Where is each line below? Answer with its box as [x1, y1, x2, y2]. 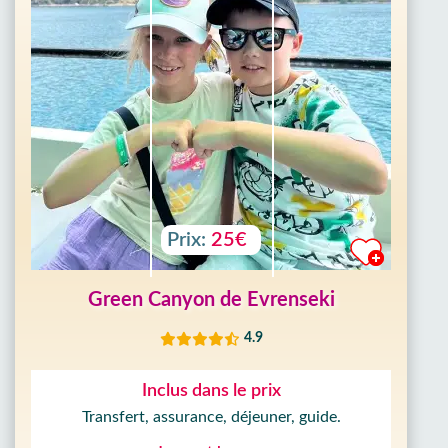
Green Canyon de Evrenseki [87, 290, 335, 310]
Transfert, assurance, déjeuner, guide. [81, 409, 341, 425]
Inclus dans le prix [141, 382, 281, 400]
